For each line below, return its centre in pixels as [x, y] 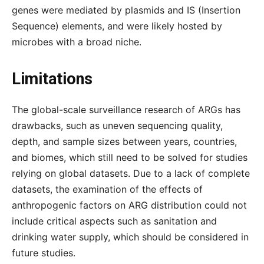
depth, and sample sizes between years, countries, [124, 141]
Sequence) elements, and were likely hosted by [117, 26]
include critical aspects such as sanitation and [114, 221]
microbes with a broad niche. [77, 42]
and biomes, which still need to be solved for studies [130, 157]
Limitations [52, 79]
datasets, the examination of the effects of [107, 189]
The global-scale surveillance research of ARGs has [126, 110]
